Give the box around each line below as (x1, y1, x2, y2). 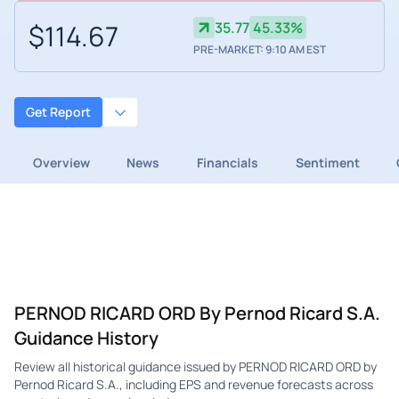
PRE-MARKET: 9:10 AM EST (192, 42, 326, 58)
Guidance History (14, 325, 159, 350)
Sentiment (295, 153, 360, 171)
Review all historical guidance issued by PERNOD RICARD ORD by (14, 357, 377, 375)
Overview (32, 153, 90, 171)
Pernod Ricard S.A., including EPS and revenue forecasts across (14, 375, 373, 393)
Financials (196, 153, 258, 171)
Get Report (26, 103, 91, 121)
